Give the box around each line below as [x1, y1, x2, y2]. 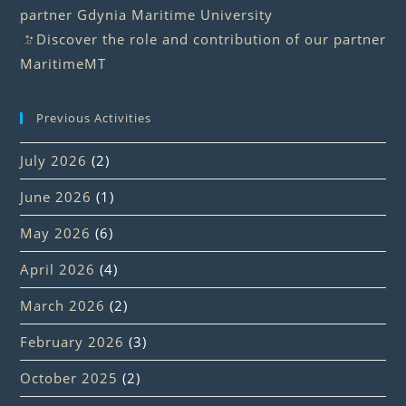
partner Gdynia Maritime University [20, 5, 274, 24]
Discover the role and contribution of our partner [35, 30, 386, 49]
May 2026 [20, 224, 92, 243]
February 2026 [20, 333, 125, 352]
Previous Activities [36, 110, 152, 127]
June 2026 [20, 188, 92, 207]
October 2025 [20, 369, 119, 388]
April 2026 [20, 260, 96, 279]
